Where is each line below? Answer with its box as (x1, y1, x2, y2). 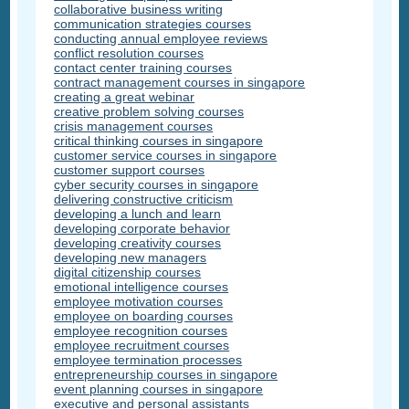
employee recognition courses (54, 322, 228, 338)
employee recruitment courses (54, 337, 230, 352)
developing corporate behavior (54, 220, 231, 236)
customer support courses (54, 162, 205, 177)
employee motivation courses (54, 293, 224, 309)
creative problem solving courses (54, 103, 245, 119)
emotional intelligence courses (54, 278, 229, 294)
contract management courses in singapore (54, 74, 306, 89)
